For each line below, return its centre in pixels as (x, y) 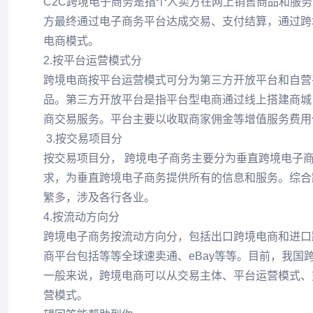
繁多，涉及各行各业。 (99, 197)
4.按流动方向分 (81, 217)
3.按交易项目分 (83, 139)
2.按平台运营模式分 (93, 60)
